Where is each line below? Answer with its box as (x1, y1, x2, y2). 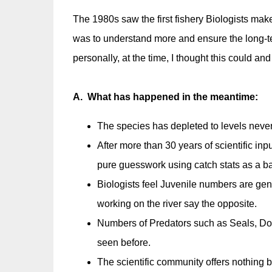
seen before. (97, 237, 151, 248)
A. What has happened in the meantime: (72, 92, 258, 102)
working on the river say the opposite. (97, 199, 257, 209)
